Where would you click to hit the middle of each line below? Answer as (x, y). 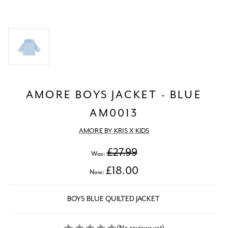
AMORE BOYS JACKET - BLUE (114, 95)
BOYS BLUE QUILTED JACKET (114, 199)
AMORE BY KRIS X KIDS (114, 131)
